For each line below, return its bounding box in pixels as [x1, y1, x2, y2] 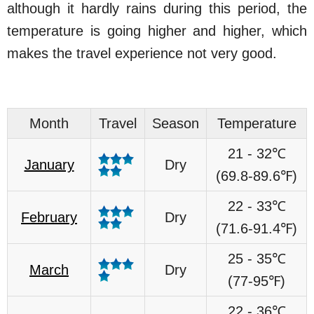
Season [152, 115, 199, 131]
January [24, 156, 74, 172]
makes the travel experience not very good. [7, 45, 277, 61]
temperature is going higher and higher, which [7, 22, 307, 39]
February [21, 209, 77, 225]
